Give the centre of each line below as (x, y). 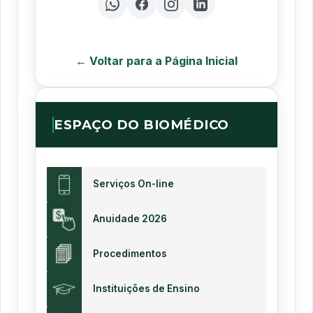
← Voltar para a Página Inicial (156, 60)
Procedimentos (130, 254)
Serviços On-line (133, 184)
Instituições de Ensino (146, 289)
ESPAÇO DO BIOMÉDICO (141, 124)
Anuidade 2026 (130, 219)
